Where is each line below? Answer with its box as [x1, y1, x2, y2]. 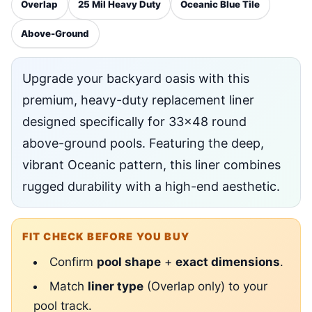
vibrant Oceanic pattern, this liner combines [22, 157, 281, 172]
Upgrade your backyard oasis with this [22, 70, 249, 86]
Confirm [49, 255, 97, 270]
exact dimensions [175, 255, 280, 270]
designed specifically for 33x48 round [22, 114, 247, 129]
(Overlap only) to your [143, 279, 267, 294]
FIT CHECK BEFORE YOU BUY [22, 231, 189, 244]
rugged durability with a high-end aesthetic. [22, 178, 280, 194]
